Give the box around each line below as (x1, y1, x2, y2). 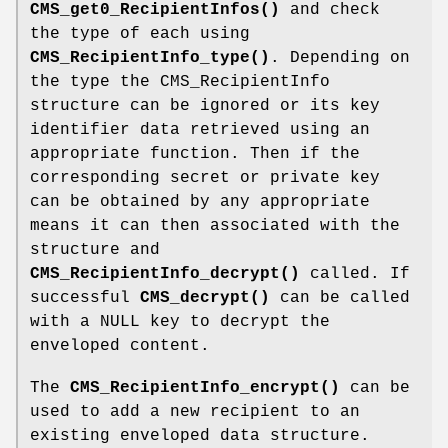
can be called (270, 289, 410, 308)
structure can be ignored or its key (30, 97, 380, 116)
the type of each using (30, 25, 250, 44)
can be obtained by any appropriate (30, 193, 370, 212)
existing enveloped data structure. (30, 427, 370, 446)
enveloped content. (30, 337, 210, 356)
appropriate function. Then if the (30, 145, 360, 164)
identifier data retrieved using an (30, 121, 370, 140)
